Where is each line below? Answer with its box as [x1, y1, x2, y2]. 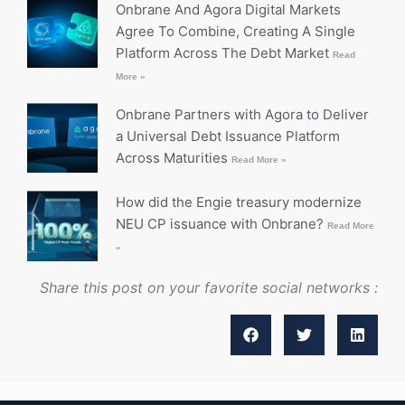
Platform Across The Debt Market [115, 43, 333, 61]
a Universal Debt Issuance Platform [115, 127, 340, 145]
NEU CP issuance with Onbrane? [115, 215, 327, 233]
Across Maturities [115, 148, 231, 166]
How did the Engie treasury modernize [115, 193, 362, 212]
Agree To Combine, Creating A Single [115, 22, 355, 40]
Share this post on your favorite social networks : [40, 278, 378, 297]
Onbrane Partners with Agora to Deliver [115, 105, 369, 123]
